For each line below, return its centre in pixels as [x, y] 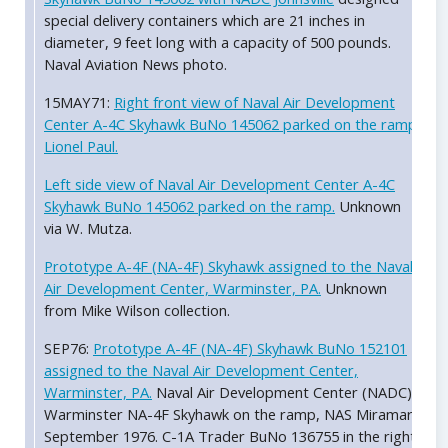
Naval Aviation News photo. [135, 64]
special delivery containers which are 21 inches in [204, 20]
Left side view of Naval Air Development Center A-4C [219, 184]
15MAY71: [79, 102]
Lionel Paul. [81, 146]
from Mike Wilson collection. [137, 310]
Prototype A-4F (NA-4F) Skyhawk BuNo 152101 [250, 348]
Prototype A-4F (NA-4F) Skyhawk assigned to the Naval [228, 266]
